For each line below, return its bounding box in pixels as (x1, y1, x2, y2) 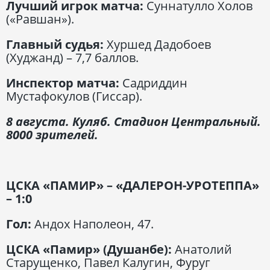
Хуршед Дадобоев (107, 36, 211, 52)
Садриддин (122, 74, 187, 91)
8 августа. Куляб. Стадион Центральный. (6, 113, 261, 130)
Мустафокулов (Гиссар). (6, 87, 142, 104)
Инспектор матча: (6, 74, 122, 91)
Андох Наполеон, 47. (31, 215, 154, 232)
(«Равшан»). (6, 10, 74, 27)
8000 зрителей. (6, 126, 98, 143)
